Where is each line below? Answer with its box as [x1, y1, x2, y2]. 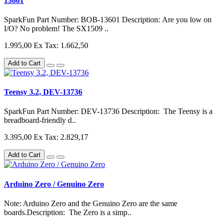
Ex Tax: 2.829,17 [34, 133, 88, 142]
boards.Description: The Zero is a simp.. [4, 208, 131, 217]
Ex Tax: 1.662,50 [34, 41, 88, 50]
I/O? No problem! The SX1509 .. [4, 24, 109, 33]
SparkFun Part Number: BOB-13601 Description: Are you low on [4, 15, 212, 24]
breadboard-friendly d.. [4, 116, 76, 125]
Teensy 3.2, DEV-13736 [4, 88, 82, 97]
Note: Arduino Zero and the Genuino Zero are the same [4, 199, 177, 208]
